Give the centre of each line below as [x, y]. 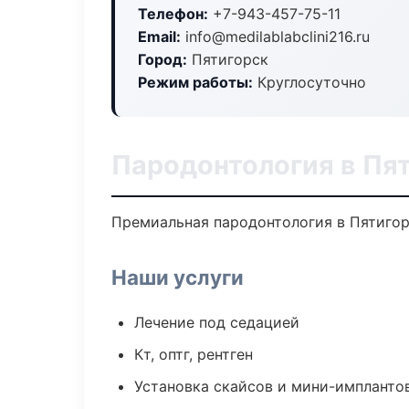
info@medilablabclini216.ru [275, 37]
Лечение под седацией [217, 322]
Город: [163, 59]
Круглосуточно [309, 82]
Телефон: [173, 14]
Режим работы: [195, 82]
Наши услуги [178, 277]
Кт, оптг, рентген [194, 354]
